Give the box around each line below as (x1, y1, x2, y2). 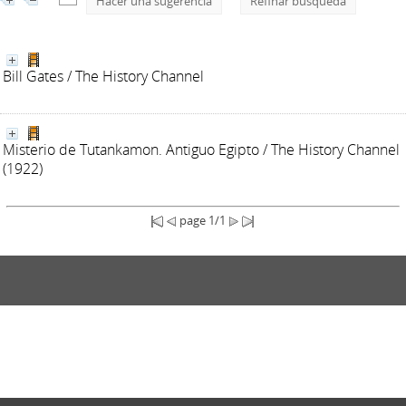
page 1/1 (177, 212, 229, 228)
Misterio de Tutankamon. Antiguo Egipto (3, 140, 259, 159)
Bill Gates (3, 66, 63, 86)
